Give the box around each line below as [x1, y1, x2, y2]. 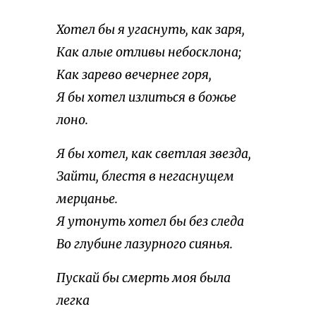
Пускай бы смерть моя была [56, 270, 231, 286]
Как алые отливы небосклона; [56, 44, 241, 61]
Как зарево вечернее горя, [56, 67, 212, 83]
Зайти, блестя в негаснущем [56, 169, 234, 185]
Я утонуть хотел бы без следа [56, 214, 244, 230]
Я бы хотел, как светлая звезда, [56, 146, 251, 162]
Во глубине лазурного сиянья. [56, 236, 233, 253]
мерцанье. [56, 191, 118, 207]
